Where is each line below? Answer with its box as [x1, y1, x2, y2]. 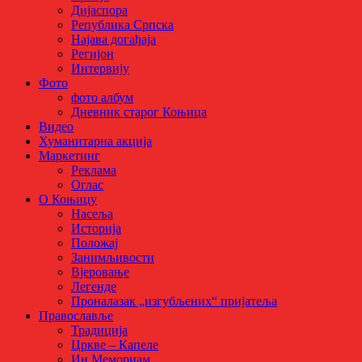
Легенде [71, 279, 116, 293]
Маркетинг [39, 148, 100, 162]
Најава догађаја [71, 32, 156, 46]
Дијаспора [71, 2, 128, 17]
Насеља [71, 206, 113, 221]
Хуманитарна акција [39, 133, 152, 148]
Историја [71, 221, 121, 235]
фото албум [71, 90, 133, 104]
